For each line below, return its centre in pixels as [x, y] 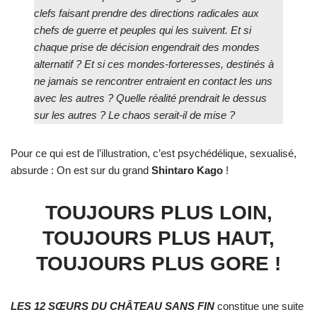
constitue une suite [259, 306]
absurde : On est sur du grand [81, 171]
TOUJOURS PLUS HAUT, [158, 238]
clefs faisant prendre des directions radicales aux [147, 13]
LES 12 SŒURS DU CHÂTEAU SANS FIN [113, 306]
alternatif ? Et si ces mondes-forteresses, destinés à [154, 64]
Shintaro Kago [187, 171]
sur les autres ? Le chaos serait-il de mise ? [135, 115]
